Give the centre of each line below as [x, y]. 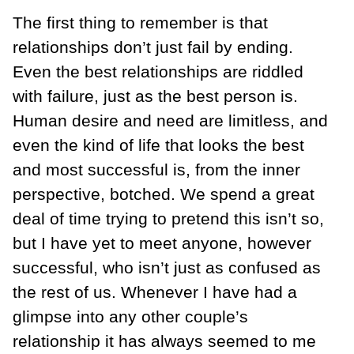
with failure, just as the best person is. [155, 96]
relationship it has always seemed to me [164, 341]
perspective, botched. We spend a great [164, 194]
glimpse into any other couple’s [130, 317]
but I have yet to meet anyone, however [162, 243]
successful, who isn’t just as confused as [167, 268]
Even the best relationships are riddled [158, 72]
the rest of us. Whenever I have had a [155, 292]
